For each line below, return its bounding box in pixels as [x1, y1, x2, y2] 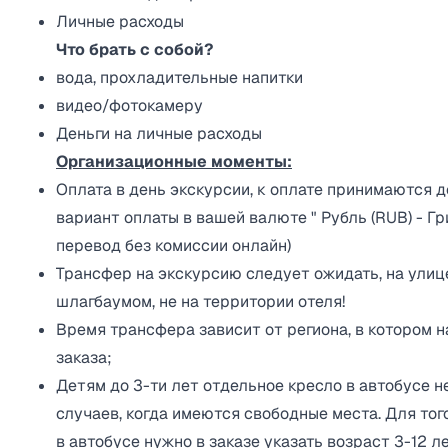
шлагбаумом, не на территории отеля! [56, 291, 345, 312]
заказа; [56, 347, 112, 368]
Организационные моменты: [56, 151, 292, 172]
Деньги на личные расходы [56, 123, 262, 144]
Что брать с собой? [56, 39, 213, 60]
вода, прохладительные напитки [56, 67, 303, 88]
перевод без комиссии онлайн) [56, 235, 291, 256]
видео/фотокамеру [56, 95, 203, 116]
